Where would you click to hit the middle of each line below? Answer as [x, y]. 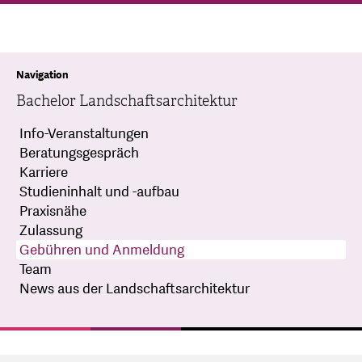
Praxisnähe [53, 211]
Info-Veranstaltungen [84, 133]
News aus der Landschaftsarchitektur [135, 288]
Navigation [42, 75]
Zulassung [51, 230]
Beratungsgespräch [79, 153]
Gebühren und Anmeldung [102, 250]
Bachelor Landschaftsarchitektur [127, 101]
